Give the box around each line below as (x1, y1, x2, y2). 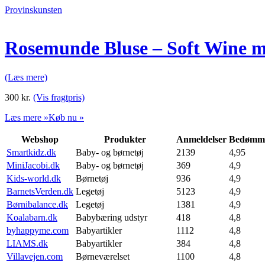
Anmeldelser (176, 134, 227, 144)
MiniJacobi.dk (7, 160, 60, 170)
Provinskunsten (5, 5, 62, 15)
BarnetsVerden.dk (7, 186, 73, 196)
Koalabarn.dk (7, 212, 57, 222)
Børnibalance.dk (7, 199, 68, 209)
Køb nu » (49, 112, 84, 122)
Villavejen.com (7, 251, 63, 261)
